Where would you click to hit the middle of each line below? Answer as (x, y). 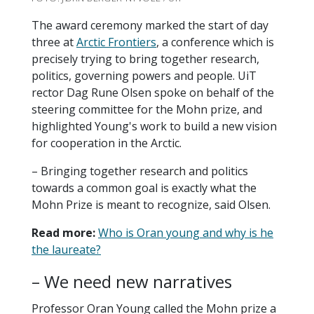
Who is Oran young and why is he (186, 233)
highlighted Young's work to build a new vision (154, 127)
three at (54, 42)
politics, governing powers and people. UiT (144, 76)
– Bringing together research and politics (140, 171)
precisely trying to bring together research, (145, 59)
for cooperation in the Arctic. (107, 143)
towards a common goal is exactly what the (144, 188)
